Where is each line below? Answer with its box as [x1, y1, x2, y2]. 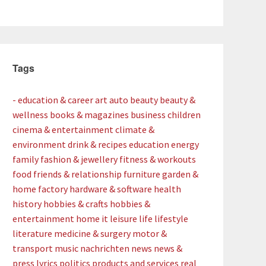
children [167, 109, 201, 121]
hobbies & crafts [43, 198, 108, 210]
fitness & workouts [119, 153, 196, 165]
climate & [115, 123, 154, 135]
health [154, 183, 181, 195]
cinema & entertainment [12, 123, 113, 135]
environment [12, 138, 66, 150]
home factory [12, 183, 68, 195]
